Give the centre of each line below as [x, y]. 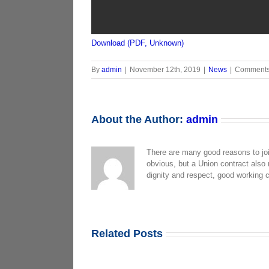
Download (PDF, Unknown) [138, 43]
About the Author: [139, 119]
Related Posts [127, 234]
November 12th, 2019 [165, 70]
